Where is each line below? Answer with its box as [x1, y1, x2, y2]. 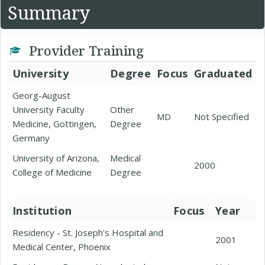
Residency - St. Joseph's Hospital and [12, 227, 163, 238]
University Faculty [12, 104, 85, 115]
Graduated [194, 66, 253, 80]
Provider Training [25, 41, 144, 59]
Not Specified [194, 111, 249, 122]
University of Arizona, [12, 152, 99, 164]
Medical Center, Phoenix [12, 241, 111, 253]
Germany [12, 132, 50, 144]
